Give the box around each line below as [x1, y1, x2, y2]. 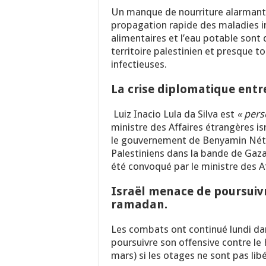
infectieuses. [111, 58, 167, 71]
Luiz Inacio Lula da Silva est [111, 108, 237, 121]
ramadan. [111, 197, 170, 212]
